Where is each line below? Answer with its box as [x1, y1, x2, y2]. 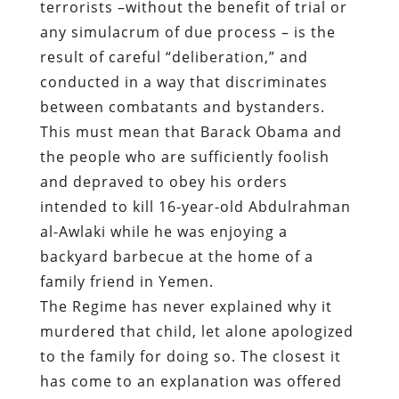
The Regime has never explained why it [39, 296, 332, 316]
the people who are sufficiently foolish [39, 146, 330, 167]
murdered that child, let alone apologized [39, 321, 354, 341]
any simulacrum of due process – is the [39, 21, 336, 42]
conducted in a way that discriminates [39, 71, 328, 92]
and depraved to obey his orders [39, 171, 288, 191]
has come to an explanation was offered [39, 370, 342, 391]
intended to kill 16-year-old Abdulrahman [39, 196, 351, 216]
